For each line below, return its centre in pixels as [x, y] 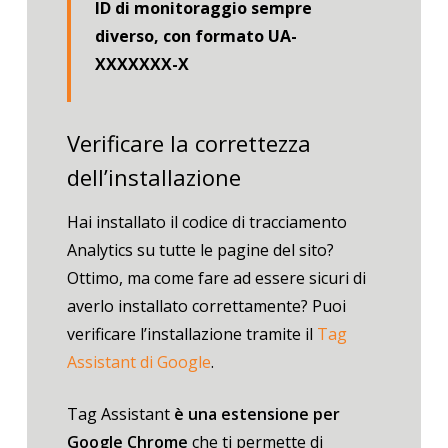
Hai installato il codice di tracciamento [206, 221]
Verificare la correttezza [188, 143]
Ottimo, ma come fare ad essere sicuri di [216, 277]
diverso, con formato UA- [195, 36]
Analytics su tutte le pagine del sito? [200, 249]
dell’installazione [153, 177]
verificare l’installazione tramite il [191, 333]
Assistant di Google [138, 361]
